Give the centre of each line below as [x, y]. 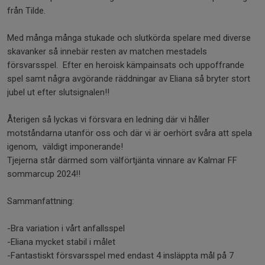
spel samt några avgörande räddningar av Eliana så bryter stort [129, 79]
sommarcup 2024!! [44, 174]
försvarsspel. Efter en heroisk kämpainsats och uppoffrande [126, 65]
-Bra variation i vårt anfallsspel [67, 228]
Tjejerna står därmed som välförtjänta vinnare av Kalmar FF [122, 160]
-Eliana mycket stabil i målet [61, 242]
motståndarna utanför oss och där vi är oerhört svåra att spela [130, 133]
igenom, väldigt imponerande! [66, 147]
